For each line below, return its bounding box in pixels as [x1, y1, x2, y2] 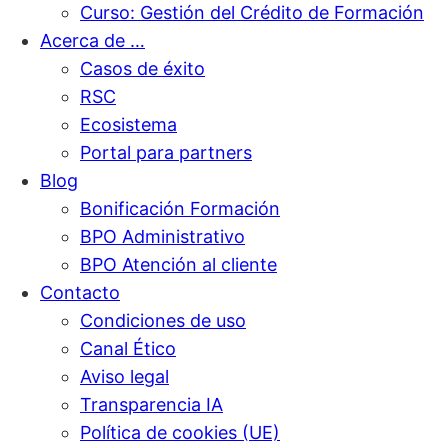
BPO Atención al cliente [80, 253, 277, 275]
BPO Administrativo [80, 225, 245, 247]
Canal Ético [80, 337, 176, 359]
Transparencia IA [80, 393, 223, 415]
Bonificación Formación [80, 197, 280, 219]
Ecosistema [80, 113, 177, 135]
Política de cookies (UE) [80, 421, 280, 443]
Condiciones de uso [80, 309, 246, 331]
